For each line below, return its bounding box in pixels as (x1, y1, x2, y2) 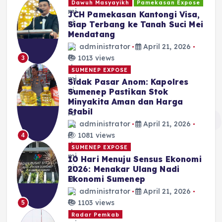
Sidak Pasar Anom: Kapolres (67, 77, 189, 87)
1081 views (75, 130, 115, 140)
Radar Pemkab (71, 211, 120, 218)
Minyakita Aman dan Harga (67, 97, 183, 107)
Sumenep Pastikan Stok (67, 87, 168, 97)
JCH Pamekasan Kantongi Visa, (67, 9, 200, 20)
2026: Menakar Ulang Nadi (67, 164, 180, 174)
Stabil (67, 107, 93, 117)
